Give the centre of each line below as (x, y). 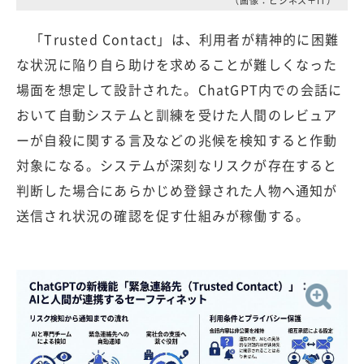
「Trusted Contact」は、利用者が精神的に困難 (178, 39)
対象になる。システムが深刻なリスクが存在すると (177, 165)
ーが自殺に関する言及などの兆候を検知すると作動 (177, 140)
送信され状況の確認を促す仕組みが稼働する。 (163, 216)
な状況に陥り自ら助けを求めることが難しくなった (177, 65)
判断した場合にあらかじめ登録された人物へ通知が (177, 191)
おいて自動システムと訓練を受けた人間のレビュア (177, 115)
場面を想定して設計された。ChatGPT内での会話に (180, 90)
